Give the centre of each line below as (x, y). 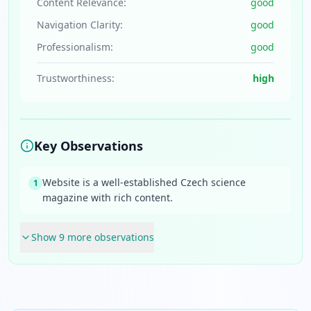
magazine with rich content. (108, 197)
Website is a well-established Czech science (144, 182)
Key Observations (89, 146)
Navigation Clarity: (80, 25)
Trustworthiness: (76, 78)
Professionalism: (75, 47)
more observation (107, 237)
